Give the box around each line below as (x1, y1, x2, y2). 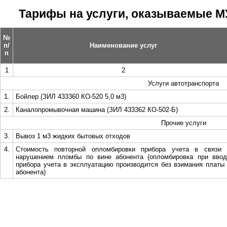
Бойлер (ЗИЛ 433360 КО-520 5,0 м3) (16, 93, 126, 100)
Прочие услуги (161, 119, 206, 127)
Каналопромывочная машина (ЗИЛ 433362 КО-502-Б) (16, 106, 178, 113)
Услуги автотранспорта (148, 80, 219, 87)
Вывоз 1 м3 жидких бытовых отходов (16, 132, 130, 140)
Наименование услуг (89, 42, 157, 49)
